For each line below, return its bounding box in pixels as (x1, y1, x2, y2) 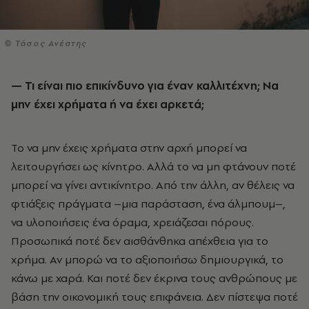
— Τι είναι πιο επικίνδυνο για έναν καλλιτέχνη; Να (11, 77, 22, 93)
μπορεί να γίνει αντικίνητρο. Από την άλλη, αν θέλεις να (11, 177, 295, 192)
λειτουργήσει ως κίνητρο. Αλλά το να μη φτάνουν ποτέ (11, 158, 296, 174)
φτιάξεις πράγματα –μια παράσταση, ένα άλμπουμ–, (11, 195, 286, 211)
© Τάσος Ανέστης (4, 37, 87, 49)
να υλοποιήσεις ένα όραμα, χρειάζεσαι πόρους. (11, 214, 254, 230)
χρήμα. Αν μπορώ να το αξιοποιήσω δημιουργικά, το (11, 251, 283, 267)
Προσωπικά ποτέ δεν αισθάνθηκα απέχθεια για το (11, 232, 268, 248)
